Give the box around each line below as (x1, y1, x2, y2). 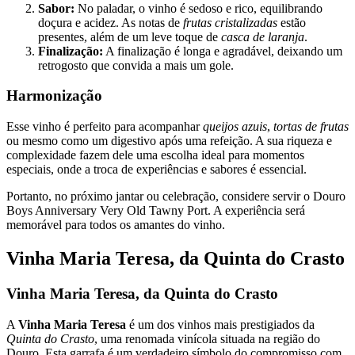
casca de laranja (221, 29, 304, 44)
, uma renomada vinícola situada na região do (94, 331, 320, 345)
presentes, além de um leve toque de (38, 29, 221, 44)
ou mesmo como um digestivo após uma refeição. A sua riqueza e (6, 134, 332, 148)
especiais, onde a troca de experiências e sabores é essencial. (6, 162, 307, 177)
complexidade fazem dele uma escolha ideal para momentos (6, 148, 304, 162)
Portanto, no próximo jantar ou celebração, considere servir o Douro (6, 189, 345, 204)
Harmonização (6, 87, 102, 105)
